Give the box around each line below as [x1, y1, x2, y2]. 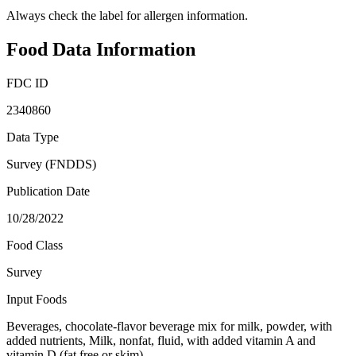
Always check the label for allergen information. [6, 9, 248, 23]
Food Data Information [6, 39, 195, 60]
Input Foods [6, 292, 67, 306]
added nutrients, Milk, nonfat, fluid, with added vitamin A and [6, 334, 315, 347]
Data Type [6, 130, 59, 144]
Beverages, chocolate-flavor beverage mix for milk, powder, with [6, 319, 332, 333]
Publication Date [6, 184, 90, 198]
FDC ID [6, 76, 48, 90]
